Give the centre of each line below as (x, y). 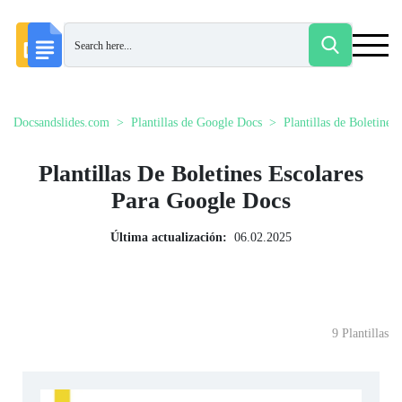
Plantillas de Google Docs (197, 122)
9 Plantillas (360, 333)
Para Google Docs (201, 201)
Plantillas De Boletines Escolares (201, 174)
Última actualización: (169, 237)
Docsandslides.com (61, 122)
